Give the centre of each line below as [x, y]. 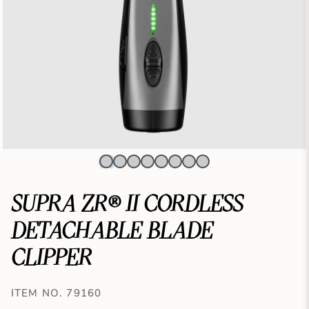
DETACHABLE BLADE [111, 231]
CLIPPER [51, 258]
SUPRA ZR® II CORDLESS [127, 204]
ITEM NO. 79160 [56, 293]
